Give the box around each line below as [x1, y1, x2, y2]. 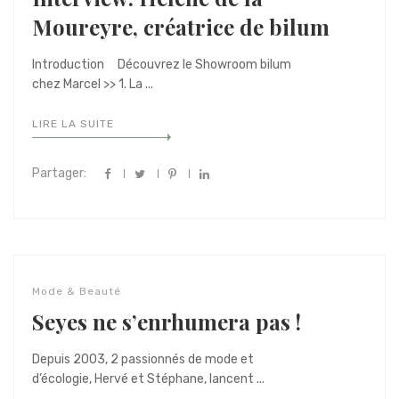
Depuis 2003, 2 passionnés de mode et [32, 352, 254, 367]
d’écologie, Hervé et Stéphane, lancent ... [32, 371, 265, 387]
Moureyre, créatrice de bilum [32, 12, 330, 41]
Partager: [32, 166, 86, 181]
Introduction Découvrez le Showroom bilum [32, 57, 291, 72]
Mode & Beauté [32, 285, 121, 297]
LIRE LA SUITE [32, 118, 114, 130]
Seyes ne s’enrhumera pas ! [32, 307, 301, 336]
